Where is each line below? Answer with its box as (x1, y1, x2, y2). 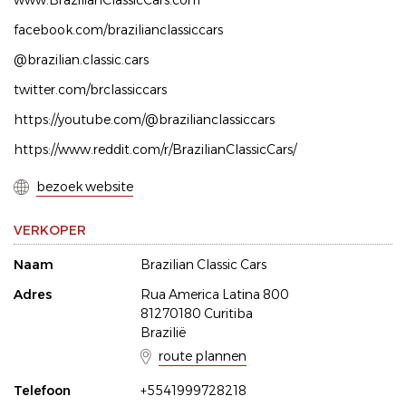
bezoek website (36, 179, 133, 196)
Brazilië (140, 324, 186, 342)
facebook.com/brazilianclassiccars (14, 22, 223, 39)
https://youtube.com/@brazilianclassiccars (14, 111, 275, 129)
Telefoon (14, 382, 71, 400)
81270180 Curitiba (140, 305, 253, 323)
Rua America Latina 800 (140, 286, 289, 304)
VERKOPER (14, 222, 86, 239)
